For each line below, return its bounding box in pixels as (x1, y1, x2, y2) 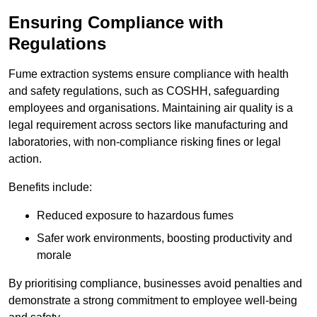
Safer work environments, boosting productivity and (37, 232, 292, 245)
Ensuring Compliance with (8, 13, 224, 33)
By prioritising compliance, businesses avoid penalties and (8, 277, 302, 290)
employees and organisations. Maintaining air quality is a (8, 102, 293, 115)
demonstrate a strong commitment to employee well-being (8, 294, 297, 307)
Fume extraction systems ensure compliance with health (8, 68, 289, 81)
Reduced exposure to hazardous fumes (37, 209, 234, 222)
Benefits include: (8, 181, 92, 194)
